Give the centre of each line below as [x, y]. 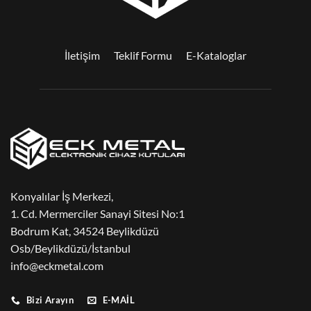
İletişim [82, 56]
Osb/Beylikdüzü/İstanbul [70, 249]
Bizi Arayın [50, 300]
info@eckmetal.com [57, 266]
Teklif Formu [143, 56]
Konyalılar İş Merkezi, [62, 196]
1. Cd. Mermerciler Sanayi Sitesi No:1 [98, 214]
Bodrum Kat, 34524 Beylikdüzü [85, 231]
